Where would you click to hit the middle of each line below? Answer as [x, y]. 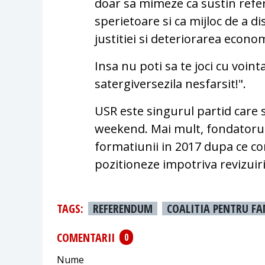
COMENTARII [86, 237]
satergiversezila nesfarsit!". [171, 84]
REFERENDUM [123, 209]
